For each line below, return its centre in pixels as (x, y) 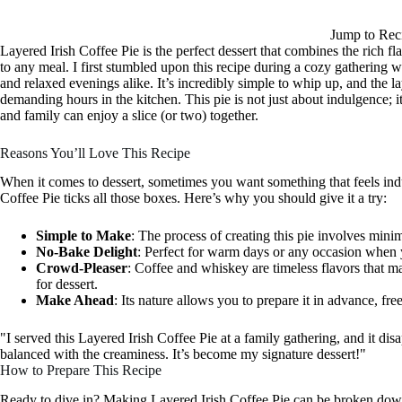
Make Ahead (75, 301)
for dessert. (67, 284)
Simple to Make (83, 236)
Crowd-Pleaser (82, 268)
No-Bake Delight (87, 252)
